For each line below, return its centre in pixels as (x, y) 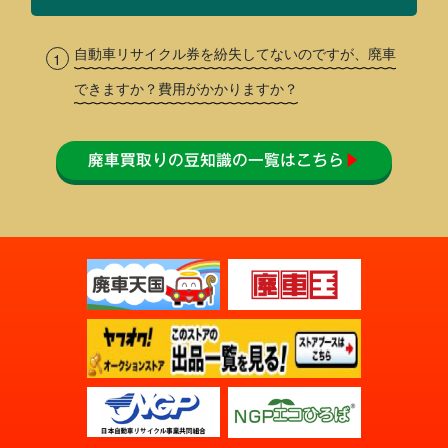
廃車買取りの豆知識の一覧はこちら (216, 159)
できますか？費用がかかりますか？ (186, 87)
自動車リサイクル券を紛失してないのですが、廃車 (235, 52)
